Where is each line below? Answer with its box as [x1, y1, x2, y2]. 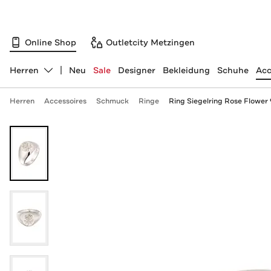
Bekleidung [162, 65, 210, 76]
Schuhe [217, 65, 249, 76]
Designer [117, 65, 155, 76]
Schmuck [96, 96, 129, 106]
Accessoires [44, 96, 87, 106]
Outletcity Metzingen [106, 36, 195, 48]
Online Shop [25, 36, 76, 48]
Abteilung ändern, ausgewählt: [8, 70, 138, 81]
